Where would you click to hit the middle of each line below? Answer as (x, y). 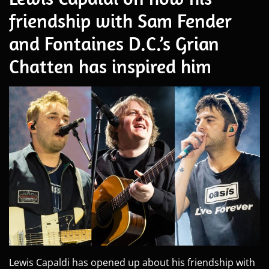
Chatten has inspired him (110, 66)
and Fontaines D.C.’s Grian (114, 43)
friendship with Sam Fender (120, 20)
